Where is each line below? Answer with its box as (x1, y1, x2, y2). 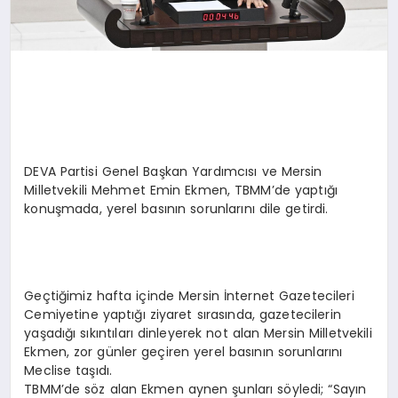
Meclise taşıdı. (24, 362, 113, 380)
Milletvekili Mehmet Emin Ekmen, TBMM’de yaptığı (24, 181, 338, 200)
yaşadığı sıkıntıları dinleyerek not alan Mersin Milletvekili (24, 324, 372, 343)
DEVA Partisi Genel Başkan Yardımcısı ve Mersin (24, 163, 322, 181)
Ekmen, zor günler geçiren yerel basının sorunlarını (24, 343, 343, 362)
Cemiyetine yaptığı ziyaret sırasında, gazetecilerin (24, 306, 341, 324)
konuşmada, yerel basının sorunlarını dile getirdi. (24, 200, 329, 219)
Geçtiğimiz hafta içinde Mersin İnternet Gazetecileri (24, 287, 354, 306)
